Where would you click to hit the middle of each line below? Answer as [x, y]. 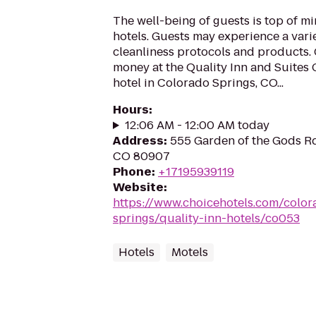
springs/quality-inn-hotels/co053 [206, 218]
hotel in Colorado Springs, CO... [198, 83]
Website [138, 187]
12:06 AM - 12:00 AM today [197, 125]
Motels [190, 252]
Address [138, 141]
